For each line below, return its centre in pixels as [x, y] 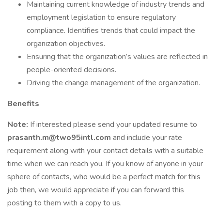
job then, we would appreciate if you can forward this [96, 190]
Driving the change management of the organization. [113, 83]
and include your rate [147, 138]
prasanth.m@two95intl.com [60, 138]
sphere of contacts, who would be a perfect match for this [104, 177]
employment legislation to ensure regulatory [101, 17]
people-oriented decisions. [71, 70]
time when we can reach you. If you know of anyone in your [105, 164]
